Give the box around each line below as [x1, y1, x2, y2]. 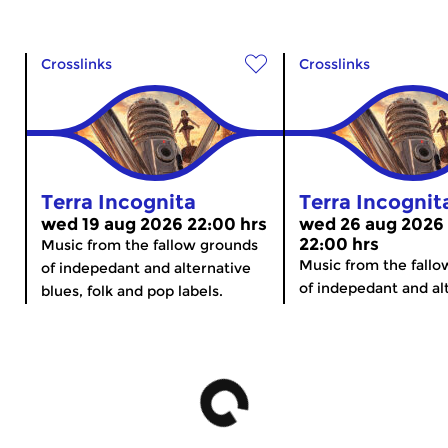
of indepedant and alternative [41, 258, 251, 277]
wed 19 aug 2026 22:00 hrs [41, 213, 267, 234]
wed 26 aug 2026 [299, 213, 444, 234]
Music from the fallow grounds [41, 235, 258, 254]
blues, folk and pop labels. [41, 281, 223, 300]
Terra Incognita [41, 189, 196, 214]
